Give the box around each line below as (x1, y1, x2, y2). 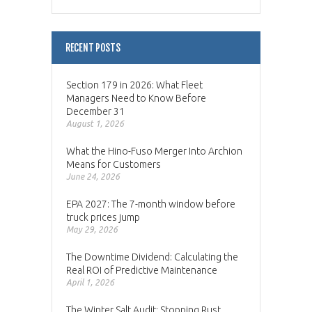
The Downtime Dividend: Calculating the (66, 251, 238, 263)
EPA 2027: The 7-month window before (66, 198, 235, 210)
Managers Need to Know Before (66, 93, 206, 104)
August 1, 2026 (66, 119, 124, 129)
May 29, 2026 (66, 225, 118, 235)
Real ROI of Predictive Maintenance (66, 265, 217, 276)
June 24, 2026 (66, 172, 120, 182)
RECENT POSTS (65, 42, 120, 54)
